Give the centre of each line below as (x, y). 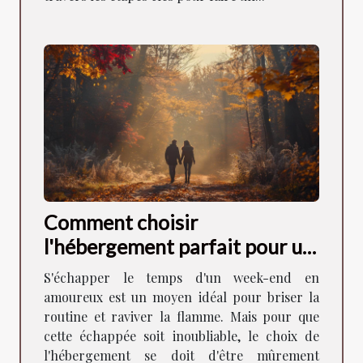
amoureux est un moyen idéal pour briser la (181, 297)
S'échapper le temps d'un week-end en (181, 277)
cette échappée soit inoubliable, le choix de (181, 335)
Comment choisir (121, 222)
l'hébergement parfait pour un (179, 246)
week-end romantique (142, 270)
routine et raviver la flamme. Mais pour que (181, 316)
